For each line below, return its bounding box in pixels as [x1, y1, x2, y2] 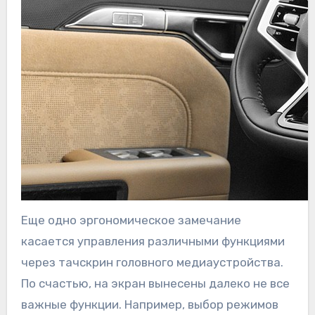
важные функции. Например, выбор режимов [20, 297, 278, 312]
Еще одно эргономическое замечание [20, 213, 241, 228]
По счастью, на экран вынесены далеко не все [20, 276, 290, 291]
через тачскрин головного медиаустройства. [20, 255, 283, 270]
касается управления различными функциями [20, 234, 285, 249]
